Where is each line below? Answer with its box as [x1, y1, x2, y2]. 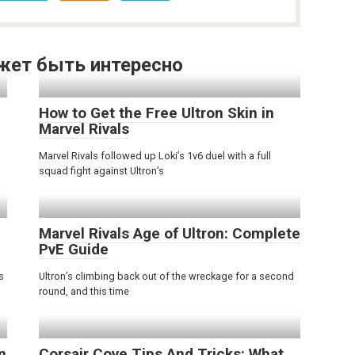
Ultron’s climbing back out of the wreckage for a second [39, 269, 294, 282]
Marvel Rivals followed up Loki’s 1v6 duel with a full [39, 149, 271, 162]
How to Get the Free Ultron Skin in [39, 103, 274, 122]
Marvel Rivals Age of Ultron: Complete [39, 223, 300, 242]
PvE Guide [39, 239, 109, 258]
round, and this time [39, 284, 129, 297]
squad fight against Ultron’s [39, 164, 164, 177]
